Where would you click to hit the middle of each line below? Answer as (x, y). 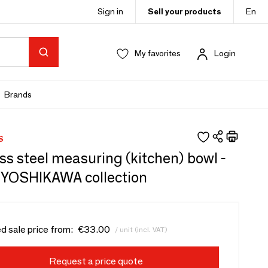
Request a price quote (96, 261)
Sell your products (185, 11)
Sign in (110, 11)
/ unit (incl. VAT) (141, 229)
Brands (18, 94)
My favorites (158, 53)
